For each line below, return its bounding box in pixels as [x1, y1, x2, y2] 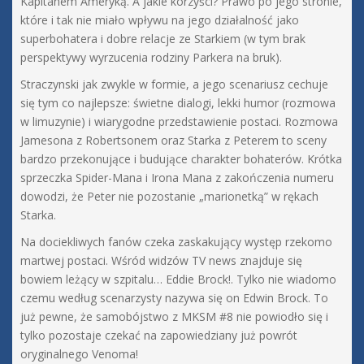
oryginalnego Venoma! [20, 346, 138, 362]
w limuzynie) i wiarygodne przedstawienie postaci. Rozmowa [20, 114, 338, 130]
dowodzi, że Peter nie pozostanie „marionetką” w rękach [20, 188, 318, 205]
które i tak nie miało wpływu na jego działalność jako [20, 12, 299, 28]
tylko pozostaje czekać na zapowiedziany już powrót [20, 327, 297, 344]
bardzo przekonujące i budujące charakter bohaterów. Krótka [20, 151, 342, 167]
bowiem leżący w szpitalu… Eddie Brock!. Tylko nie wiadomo [20, 271, 336, 288]
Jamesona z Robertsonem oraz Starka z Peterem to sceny [20, 132, 327, 149]
